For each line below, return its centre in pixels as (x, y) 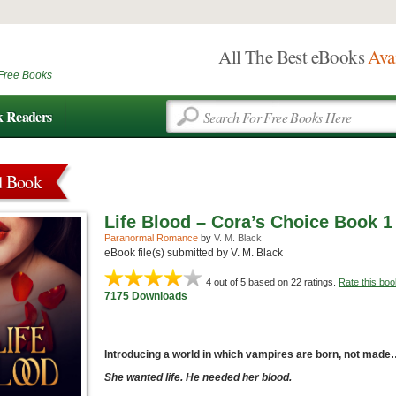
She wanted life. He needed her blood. (198, 377)
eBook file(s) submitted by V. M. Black (194, 253)
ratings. (320, 282)
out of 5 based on (251, 282)
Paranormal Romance (151, 238)
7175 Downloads (146, 296)
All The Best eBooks (293, 57)
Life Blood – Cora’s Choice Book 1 (248, 222)
